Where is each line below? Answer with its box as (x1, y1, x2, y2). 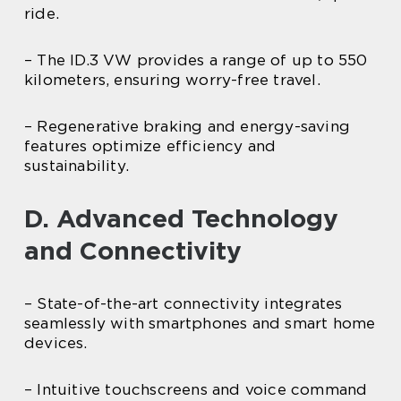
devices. (24, 334, 88, 353)
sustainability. (24, 157, 129, 175)
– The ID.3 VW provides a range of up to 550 (24, 51, 368, 70)
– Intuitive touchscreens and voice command (24, 380, 368, 399)
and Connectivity (24, 235, 242, 267)
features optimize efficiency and (24, 137, 277, 156)
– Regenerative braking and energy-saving (24, 117, 351, 136)
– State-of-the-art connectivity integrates (24, 294, 343, 313)
